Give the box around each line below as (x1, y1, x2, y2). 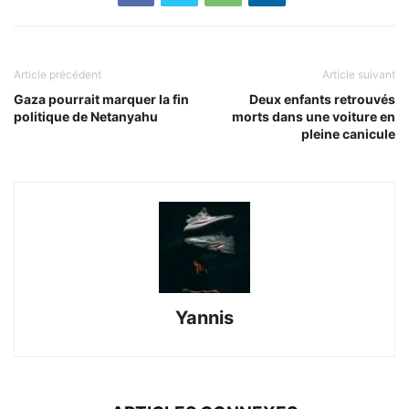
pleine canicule (301, 125, 395, 142)
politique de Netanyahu (14, 108, 158, 124)
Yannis (175, 306, 234, 329)
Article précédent (14, 67, 101, 81)
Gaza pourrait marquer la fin (14, 90, 189, 107)
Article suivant (322, 67, 395, 81)
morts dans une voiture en (232, 108, 395, 124)
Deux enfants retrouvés (249, 90, 395, 107)
